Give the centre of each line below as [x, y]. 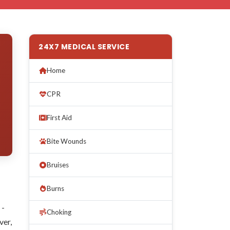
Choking [59, 212]
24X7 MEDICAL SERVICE [84, 46]
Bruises [58, 165]
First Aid [59, 117]
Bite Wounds [66, 141]
